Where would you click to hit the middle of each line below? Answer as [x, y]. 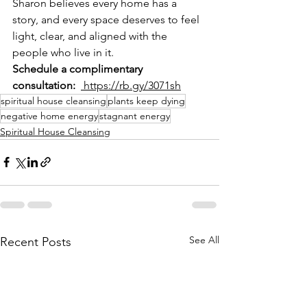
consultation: [44, 85]
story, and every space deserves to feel [107, 19]
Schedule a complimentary [79, 69]
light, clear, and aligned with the [91, 36]
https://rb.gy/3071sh [131, 85]
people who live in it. [63, 52]
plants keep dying [146, 100]
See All [204, 240]
